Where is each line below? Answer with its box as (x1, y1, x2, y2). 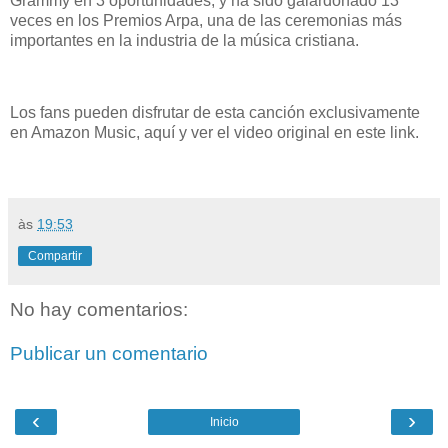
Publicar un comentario (10, 343, 208, 365)
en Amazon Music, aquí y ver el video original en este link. (10, 123, 419, 141)
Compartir (28, 249, 82, 264)
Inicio (209, 415, 239, 430)
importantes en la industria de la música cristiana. (10, 31, 363, 49)
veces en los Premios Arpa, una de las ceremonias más (10, 11, 402, 29)
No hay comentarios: (10, 299, 188, 321)
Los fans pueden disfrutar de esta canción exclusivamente (10, 103, 420, 121)
